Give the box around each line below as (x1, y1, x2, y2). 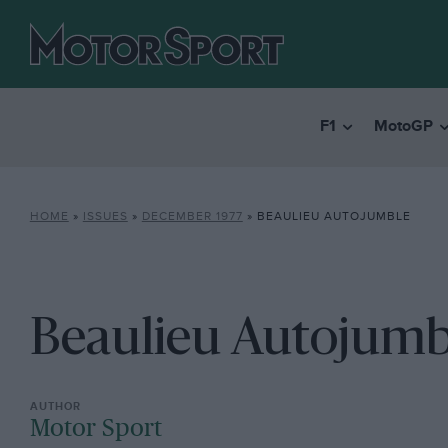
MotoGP (373, 117, 433, 137)
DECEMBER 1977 (141, 209, 243, 224)
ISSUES (82, 209, 128, 224)
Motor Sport (29, 417, 162, 442)
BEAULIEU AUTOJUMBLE (256, 209, 411, 224)
